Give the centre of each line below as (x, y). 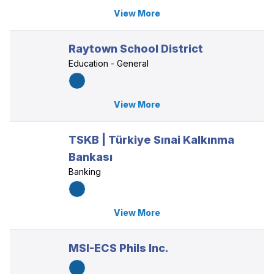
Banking (85, 172)
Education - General (109, 63)
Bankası (91, 157)
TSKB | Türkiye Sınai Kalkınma (151, 140)
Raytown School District (136, 49)
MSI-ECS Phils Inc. (118, 248)
